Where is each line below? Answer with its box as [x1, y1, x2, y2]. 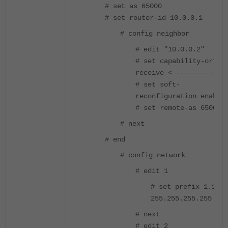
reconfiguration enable [135, 92, 225, 100]
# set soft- [135, 80, 180, 89]
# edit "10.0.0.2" [135, 45, 205, 53]
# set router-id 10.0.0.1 [105, 13, 203, 22]
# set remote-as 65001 [135, 103, 221, 112]
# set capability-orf [135, 56, 217, 65]
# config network [120, 151, 185, 159]
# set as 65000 [105, 2, 162, 10]
